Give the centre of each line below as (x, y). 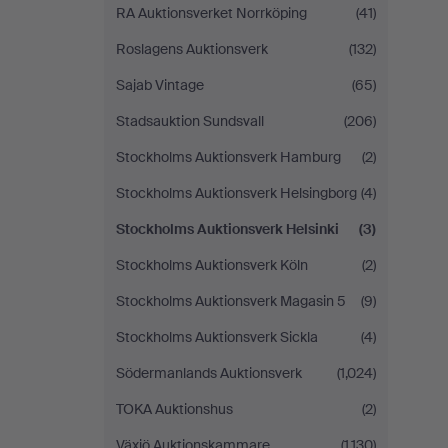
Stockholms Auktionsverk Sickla (217, 337)
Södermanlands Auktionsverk (209, 373)
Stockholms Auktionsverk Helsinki (227, 229)
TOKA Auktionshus (174, 409)
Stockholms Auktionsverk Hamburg (228, 157)
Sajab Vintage (160, 85)
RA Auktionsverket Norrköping (211, 13)
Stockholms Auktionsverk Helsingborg (236, 193)
